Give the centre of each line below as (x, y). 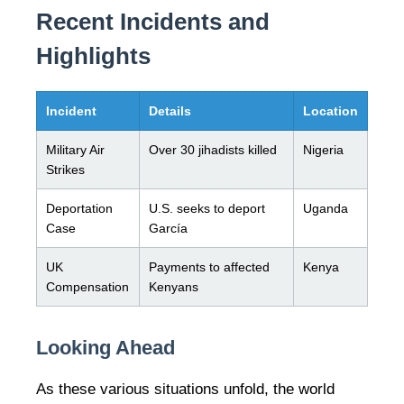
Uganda (326, 209)
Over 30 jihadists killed (213, 150)
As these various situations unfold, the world (185, 390)
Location (331, 111)
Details (170, 111)
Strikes (65, 170)
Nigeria (323, 150)
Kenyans (174, 287)
